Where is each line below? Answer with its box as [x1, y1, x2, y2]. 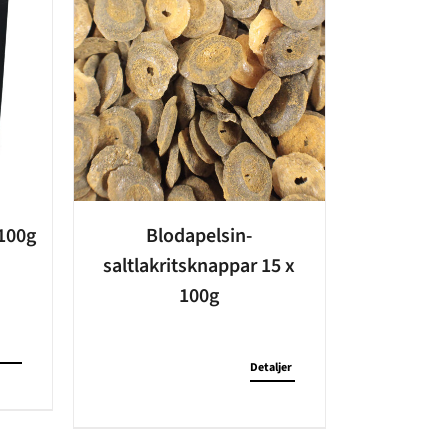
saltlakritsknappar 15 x [103, 251, 296, 280]
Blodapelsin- [146, 221, 253, 250]
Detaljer [249, 358, 292, 376]
